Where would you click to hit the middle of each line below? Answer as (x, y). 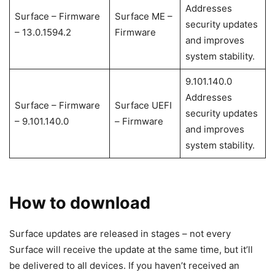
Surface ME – (143, 16)
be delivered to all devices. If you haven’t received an (124, 265)
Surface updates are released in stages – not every (120, 233)
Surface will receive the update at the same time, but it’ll (131, 249)
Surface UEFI (143, 105)
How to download (80, 203)
